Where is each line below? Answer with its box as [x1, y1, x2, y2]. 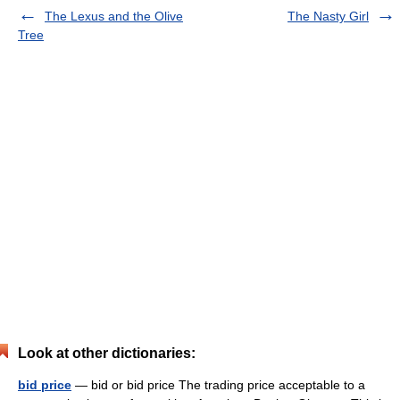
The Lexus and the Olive [45, 9, 183, 23]
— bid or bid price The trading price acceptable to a [71, 378, 365, 392]
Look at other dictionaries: [18, 346, 196, 361]
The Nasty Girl [287, 9, 369, 23]
